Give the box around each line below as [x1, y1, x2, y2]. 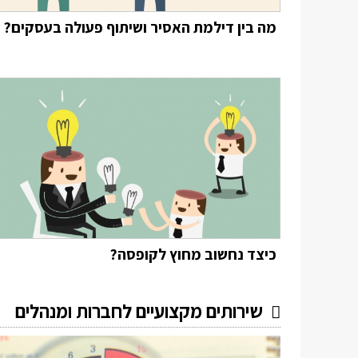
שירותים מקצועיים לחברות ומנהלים [15, 298, 263, 324]
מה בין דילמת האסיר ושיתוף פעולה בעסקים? [3, 17, 276, 38]
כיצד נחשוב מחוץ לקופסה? [109, 244, 276, 265]
